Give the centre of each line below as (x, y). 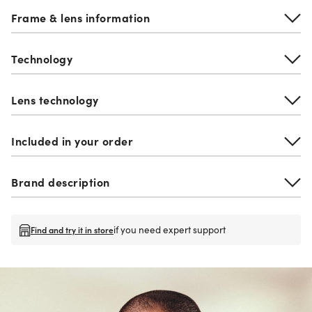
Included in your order (72, 141)
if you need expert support (170, 229)
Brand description (61, 182)
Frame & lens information (80, 18)
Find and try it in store (72, 230)
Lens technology (55, 100)
